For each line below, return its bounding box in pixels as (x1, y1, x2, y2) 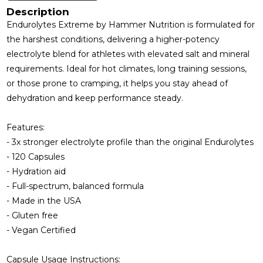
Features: (6, 122, 45, 133)
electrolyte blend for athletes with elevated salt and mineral (6, 48, 250, 59)
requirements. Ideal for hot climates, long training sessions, (6, 63, 247, 74)
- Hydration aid (6, 166, 66, 177)
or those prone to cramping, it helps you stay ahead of (6, 77, 228, 89)
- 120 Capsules (6, 151, 65, 162)
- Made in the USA (6, 195, 82, 206)
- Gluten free (6, 210, 59, 221)
